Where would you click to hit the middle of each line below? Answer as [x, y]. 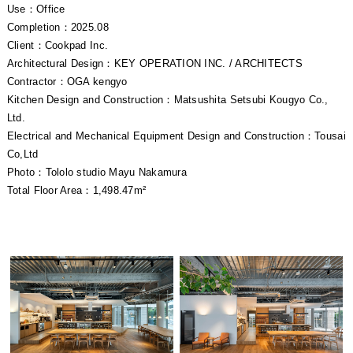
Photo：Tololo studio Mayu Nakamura [97, 173]
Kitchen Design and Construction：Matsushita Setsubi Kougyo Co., [167, 100]
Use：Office [36, 9]
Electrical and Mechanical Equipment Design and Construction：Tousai [176, 136]
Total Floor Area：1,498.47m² [76, 191]
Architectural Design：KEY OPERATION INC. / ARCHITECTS [154, 64]
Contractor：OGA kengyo [67, 82]
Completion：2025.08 [58, 28]
